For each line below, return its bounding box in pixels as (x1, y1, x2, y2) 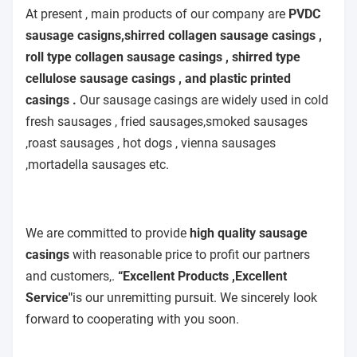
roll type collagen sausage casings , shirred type (25, 49, 300, 65)
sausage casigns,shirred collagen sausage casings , (25, 28, 322, 44)
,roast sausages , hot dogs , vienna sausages (25, 135, 276, 151)
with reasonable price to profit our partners (73, 247, 310, 263)
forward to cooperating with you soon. (25, 312, 239, 328)
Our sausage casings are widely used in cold (80, 92, 328, 108)
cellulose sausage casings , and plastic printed (25, 71, 291, 87)
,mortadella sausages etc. (25, 157, 169, 173)
